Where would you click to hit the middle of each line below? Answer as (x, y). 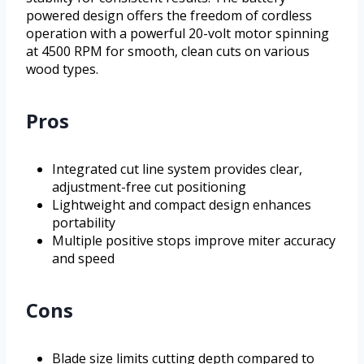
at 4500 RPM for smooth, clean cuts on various (168, 52)
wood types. (62, 69)
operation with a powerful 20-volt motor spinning (178, 34)
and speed (83, 259)
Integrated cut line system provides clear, (177, 169)
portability (84, 223)
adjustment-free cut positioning (149, 187)
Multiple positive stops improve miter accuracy (194, 241)
